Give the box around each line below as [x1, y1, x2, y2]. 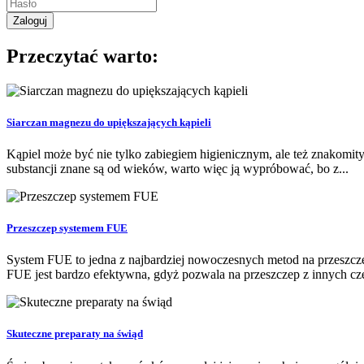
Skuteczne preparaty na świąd [6, 327, 143, 340]
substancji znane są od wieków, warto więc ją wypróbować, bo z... [6, 161, 349, 175]
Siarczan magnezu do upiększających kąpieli [6, 115, 211, 128]
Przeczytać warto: [6, 45, 158, 67]
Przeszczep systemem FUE [6, 222, 128, 235]
